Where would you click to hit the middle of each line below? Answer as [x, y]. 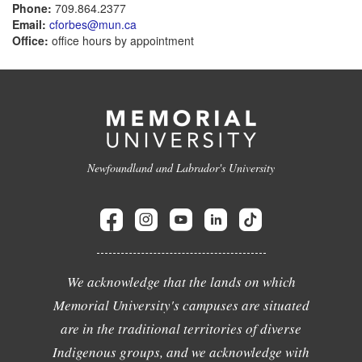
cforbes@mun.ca [93, 24]
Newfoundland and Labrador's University [181, 168]
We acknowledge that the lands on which [181, 282]
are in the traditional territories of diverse [181, 328]
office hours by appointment [121, 40]
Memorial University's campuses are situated [181, 305]
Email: [29, 24]
